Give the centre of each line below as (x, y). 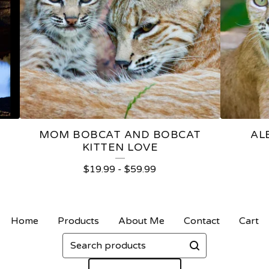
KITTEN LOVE (120, 148)
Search (78, 240)
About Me (141, 221)
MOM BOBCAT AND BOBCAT (120, 135)
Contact (201, 221)
